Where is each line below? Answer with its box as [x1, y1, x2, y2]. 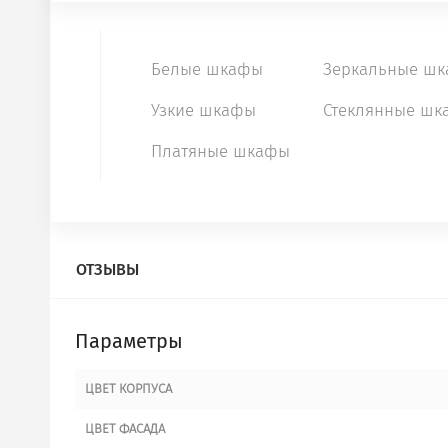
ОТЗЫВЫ [76, 259, 139, 279]
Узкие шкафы [151, 100, 256, 121]
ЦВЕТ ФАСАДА [85, 420, 165, 436]
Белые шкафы [151, 59, 263, 80]
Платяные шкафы [151, 141, 290, 162]
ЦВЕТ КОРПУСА [85, 380, 172, 396]
